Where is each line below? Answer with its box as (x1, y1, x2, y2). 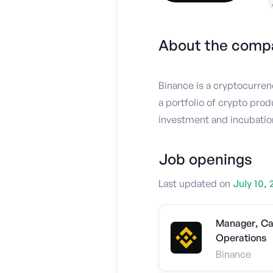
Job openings (158, 150, 252, 169)
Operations (216, 232, 267, 244)
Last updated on (158, 177, 230, 190)
